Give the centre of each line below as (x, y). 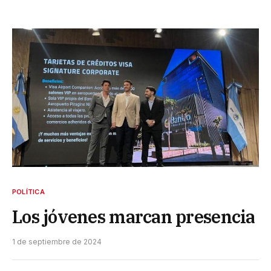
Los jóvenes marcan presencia (134, 217)
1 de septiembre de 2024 (57, 242)
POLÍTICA (28, 192)
